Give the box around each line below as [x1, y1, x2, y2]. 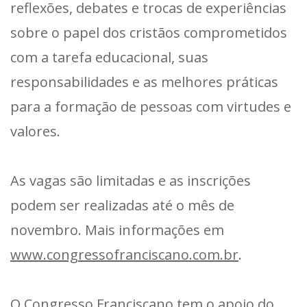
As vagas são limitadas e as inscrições [10, 171, 251, 190]
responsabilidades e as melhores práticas [10, 72, 278, 91]
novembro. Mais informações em [10, 220, 224, 239]
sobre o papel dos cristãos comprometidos [10, 23, 287, 42]
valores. [10, 121, 60, 140]
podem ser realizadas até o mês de [10, 195, 234, 214]
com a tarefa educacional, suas [10, 47, 208, 66]
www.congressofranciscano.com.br [10, 245, 238, 264]
